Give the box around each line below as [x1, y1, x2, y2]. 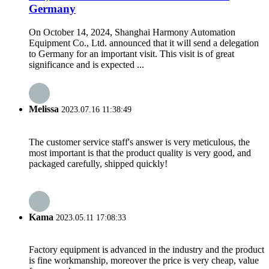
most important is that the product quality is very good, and [29, 147, 251, 158]
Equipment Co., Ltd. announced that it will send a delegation [29, 38, 259, 49]
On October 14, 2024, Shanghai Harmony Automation [29, 27, 235, 38]
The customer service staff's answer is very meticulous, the [29, 136, 250, 147]
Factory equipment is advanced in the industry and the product [29, 244, 264, 255]
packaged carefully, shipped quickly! [29, 158, 168, 169]
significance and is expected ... [29, 59, 144, 70]
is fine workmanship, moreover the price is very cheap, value [29, 255, 259, 266]
